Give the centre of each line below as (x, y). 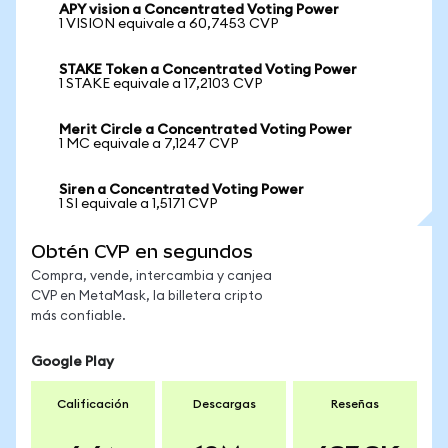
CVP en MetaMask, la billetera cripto (147, 296)
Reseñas (355, 404)
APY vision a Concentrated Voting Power (199, 10)
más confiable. (78, 316)
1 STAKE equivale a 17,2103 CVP (161, 84)
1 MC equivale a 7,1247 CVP (149, 144)
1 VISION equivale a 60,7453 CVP (169, 24)
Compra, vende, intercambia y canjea (151, 276)
